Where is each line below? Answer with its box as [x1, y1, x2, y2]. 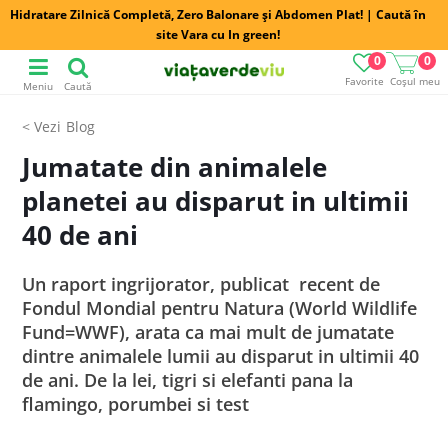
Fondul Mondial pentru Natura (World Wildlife [22, 296, 418, 320]
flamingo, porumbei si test [22, 392, 250, 416]
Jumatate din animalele [22, 149, 328, 185]
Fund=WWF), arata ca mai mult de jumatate [22, 320, 395, 344]
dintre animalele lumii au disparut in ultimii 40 [22, 344, 420, 368]
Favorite [344, 74, 384, 88]
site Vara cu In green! [156, 26, 280, 43]
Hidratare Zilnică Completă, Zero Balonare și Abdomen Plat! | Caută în [10, 6, 426, 23]
